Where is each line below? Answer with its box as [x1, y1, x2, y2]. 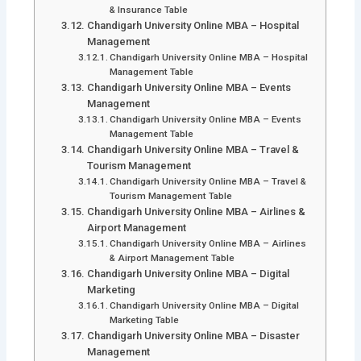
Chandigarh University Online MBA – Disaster [86, 330, 300, 342]
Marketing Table [110, 314, 180, 326]
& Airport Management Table [110, 252, 235, 264]
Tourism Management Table [110, 190, 233, 202]
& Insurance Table [110, 4, 189, 16]
